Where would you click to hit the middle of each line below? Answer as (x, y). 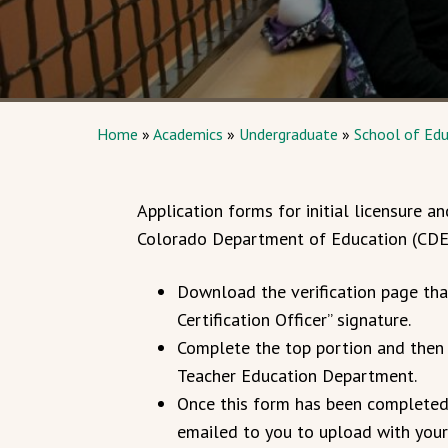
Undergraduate (288, 134)
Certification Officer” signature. (294, 319)
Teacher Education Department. (297, 375)
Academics (188, 134)
